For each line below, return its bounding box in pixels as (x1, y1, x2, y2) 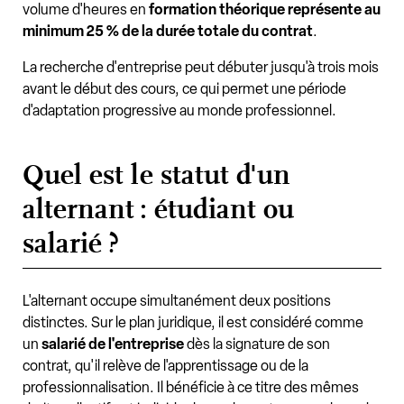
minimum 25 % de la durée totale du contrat (23, 23, 313, 41)
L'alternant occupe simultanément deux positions (23, 292, 331, 310)
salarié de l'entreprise (41, 335, 184, 353)
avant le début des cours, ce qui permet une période (23, 80, 346, 98)
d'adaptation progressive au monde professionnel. (23, 102, 336, 120)
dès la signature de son (184, 335, 330, 353)
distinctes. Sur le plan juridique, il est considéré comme (23, 314, 363, 332)
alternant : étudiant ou (23, 192, 294, 227)
